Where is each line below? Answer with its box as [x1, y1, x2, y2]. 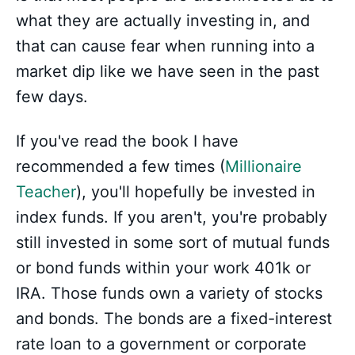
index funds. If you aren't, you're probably [16, 208, 327, 227]
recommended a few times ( [16, 157, 225, 176]
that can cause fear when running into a [16, 36, 315, 55]
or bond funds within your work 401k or [16, 258, 311, 277]
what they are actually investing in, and [16, 11, 310, 30]
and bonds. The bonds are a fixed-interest [16, 309, 332, 328]
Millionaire [225, 157, 302, 176]
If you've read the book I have [16, 132, 239, 151]
